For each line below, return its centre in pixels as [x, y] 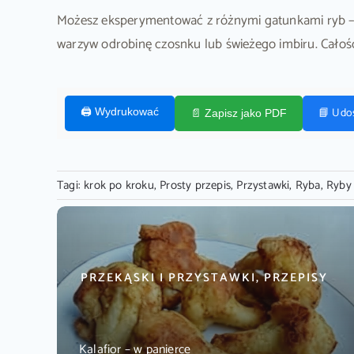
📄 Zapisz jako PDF [238, 113]
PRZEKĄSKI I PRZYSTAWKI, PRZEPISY [204, 277]
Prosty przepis [195, 185]
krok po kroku [119, 185]
